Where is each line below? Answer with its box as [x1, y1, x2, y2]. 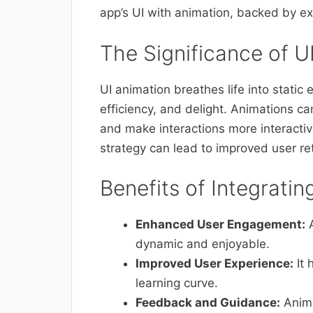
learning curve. [136, 276, 218, 291]
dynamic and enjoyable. [136, 237, 270, 252]
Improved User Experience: [136, 256, 293, 271]
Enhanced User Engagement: [136, 217, 305, 232]
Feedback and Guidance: [136, 296, 280, 310]
